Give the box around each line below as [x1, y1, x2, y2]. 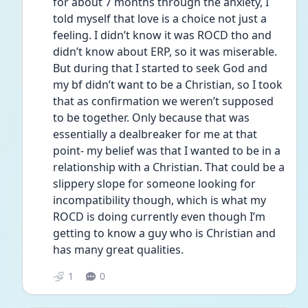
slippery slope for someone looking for [53, 176, 256, 191]
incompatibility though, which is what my [53, 192, 266, 208]
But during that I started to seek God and [53, 60, 267, 76]
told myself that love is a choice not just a [53, 11, 267, 26]
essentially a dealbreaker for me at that [53, 126, 257, 142]
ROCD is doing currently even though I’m [53, 209, 265, 224]
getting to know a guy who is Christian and [53, 225, 276, 241]
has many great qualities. [53, 242, 184, 257]
